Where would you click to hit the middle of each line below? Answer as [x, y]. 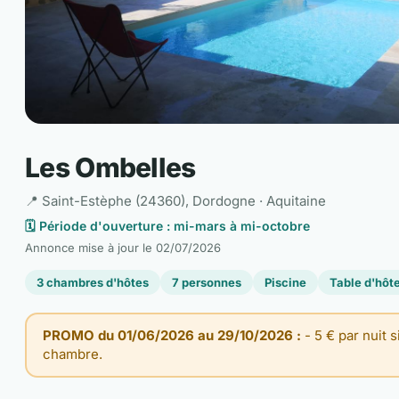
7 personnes [207, 282]
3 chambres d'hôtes [93, 282]
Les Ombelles [110, 167]
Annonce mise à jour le [90, 248]
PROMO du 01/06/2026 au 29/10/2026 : [171, 336]
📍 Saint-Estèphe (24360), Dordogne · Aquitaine [175, 201]
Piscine [285, 282]
